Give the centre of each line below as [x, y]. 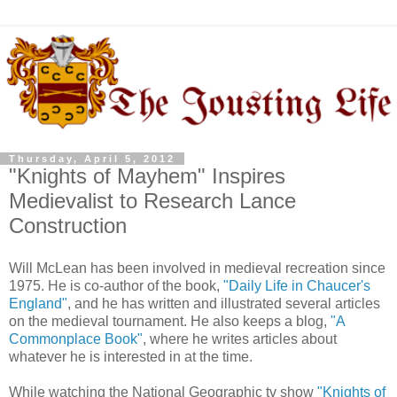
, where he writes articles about [240, 339]
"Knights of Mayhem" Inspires [147, 176]
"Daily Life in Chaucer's [297, 285]
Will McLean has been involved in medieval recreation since [197, 268]
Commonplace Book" [76, 339]
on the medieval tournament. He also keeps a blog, [170, 321]
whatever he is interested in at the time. [131, 356]
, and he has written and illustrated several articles [224, 303]
